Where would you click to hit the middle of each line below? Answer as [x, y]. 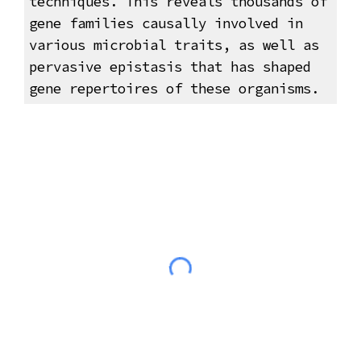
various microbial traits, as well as [174, 46]
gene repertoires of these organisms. [178, 89]
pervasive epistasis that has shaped [170, 67]
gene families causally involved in [166, 24]
